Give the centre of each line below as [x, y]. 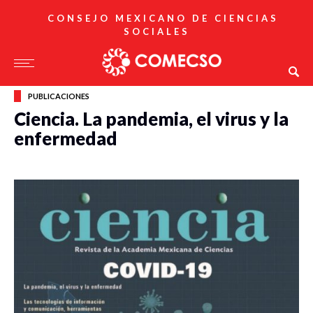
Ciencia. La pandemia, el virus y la [151, 119]
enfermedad [66, 138]
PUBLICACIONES [59, 96]
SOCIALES [156, 31]
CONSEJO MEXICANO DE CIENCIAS [163, 18]
